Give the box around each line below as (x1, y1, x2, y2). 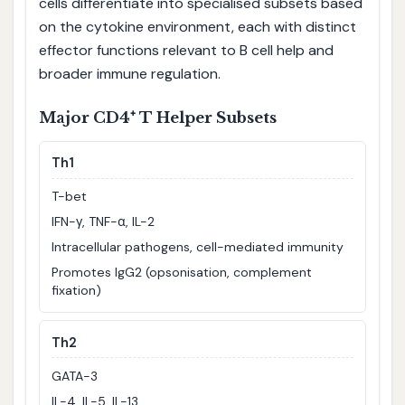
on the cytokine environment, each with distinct (38, 17, 356, 37)
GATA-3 (52, 367, 99, 384)
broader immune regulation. (38, 64, 221, 84)
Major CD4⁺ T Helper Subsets (38, 108, 277, 128)
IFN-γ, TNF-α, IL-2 (52, 213, 155, 231)
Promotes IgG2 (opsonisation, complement (52, 264, 313, 281)
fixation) (52, 282, 102, 299)
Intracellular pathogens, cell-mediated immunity (52, 239, 344, 256)
